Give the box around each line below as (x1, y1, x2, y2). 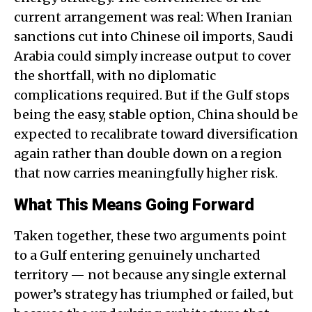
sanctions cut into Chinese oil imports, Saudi (14, 28, 293, 45)
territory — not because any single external (14, 266, 286, 283)
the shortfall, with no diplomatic (14, 67, 216, 84)
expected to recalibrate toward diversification (14, 125, 298, 142)
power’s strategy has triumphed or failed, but (14, 286, 294, 302)
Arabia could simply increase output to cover (14, 47, 291, 64)
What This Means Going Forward (14, 194, 254, 214)
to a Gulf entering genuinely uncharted (14, 247, 260, 263)
